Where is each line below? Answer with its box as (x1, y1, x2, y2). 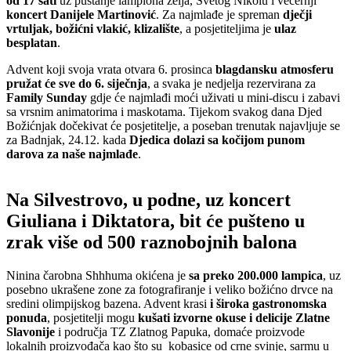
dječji (283, 7, 312, 21)
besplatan (6, 35, 57, 49)
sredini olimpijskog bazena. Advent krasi (6, 296, 210, 310)
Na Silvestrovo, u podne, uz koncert (6, 189, 291, 210)
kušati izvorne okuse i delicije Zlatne (138, 310, 330, 324)
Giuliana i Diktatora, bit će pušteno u (6, 210, 305, 231)
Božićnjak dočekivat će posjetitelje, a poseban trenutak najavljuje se (6, 118, 340, 132)
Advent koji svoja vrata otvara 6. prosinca (6, 62, 215, 76)
